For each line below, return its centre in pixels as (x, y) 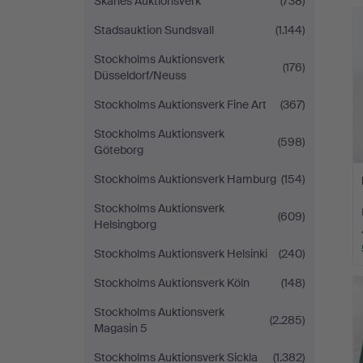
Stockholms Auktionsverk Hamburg (185, 179)
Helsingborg (125, 224)
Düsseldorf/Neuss (140, 75)
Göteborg (119, 150)
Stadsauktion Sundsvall (154, 30)
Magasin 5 (121, 328)
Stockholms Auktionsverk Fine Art (180, 105)
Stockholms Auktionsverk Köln (172, 283)
